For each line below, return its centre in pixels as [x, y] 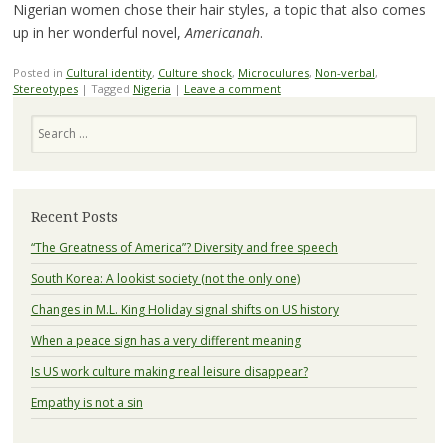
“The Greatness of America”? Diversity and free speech [184, 248]
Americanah [222, 32]
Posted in [39, 72]
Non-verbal [344, 72]
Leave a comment [232, 88]
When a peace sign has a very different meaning [165, 341]
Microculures [273, 72]
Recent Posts [74, 217]
